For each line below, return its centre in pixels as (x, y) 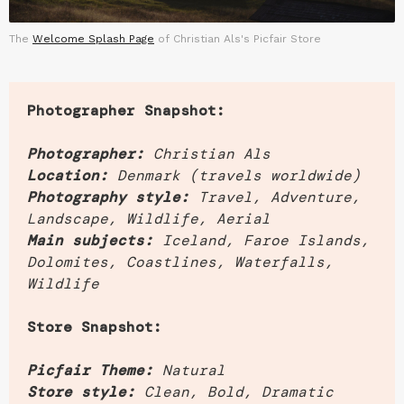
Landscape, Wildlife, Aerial (149, 218)
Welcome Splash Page (93, 38)
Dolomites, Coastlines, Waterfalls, (180, 262)
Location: (68, 175)
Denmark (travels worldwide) (239, 175)
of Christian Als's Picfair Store (238, 38)
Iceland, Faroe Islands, (266, 240)
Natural (194, 370)
